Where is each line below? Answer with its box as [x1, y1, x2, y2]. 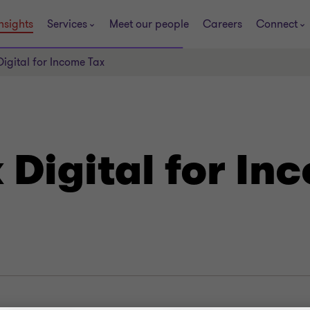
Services [46, 16, 87, 32]
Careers [202, 16, 242, 32]
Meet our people [109, 16, 189, 32]
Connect [255, 16, 298, 32]
